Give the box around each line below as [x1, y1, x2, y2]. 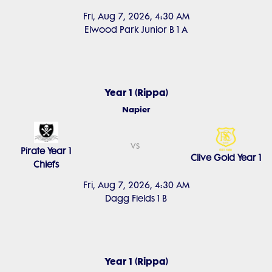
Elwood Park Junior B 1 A [84, 24, 188, 35]
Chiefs [33, 159, 59, 170]
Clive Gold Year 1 [191, 152, 262, 163]
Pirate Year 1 [21, 146, 72, 157]
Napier [122, 104, 150, 114]
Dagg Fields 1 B [105, 193, 167, 204]
